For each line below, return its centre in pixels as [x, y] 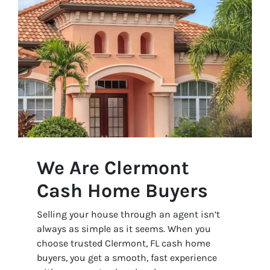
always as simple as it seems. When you [124, 228]
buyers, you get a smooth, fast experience [127, 257]
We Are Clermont [113, 168]
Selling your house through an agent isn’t [129, 214]
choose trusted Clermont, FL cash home [124, 243]
